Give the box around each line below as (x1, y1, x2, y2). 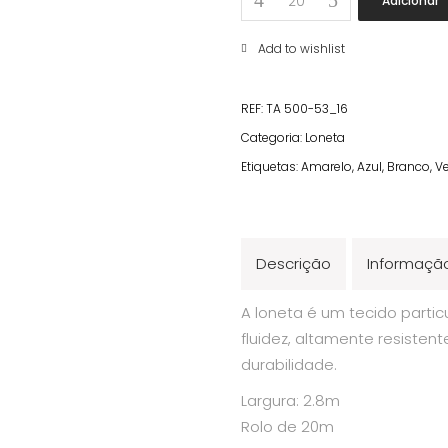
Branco (387, 157, 430, 175)
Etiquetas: (241, 157, 301, 175)
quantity (247, 60, 308, 81)
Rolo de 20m (241, 415, 334, 437)
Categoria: (241, 128, 305, 146)
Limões (247, 34, 299, 55)
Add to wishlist (258, 39, 345, 57)
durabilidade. (241, 353, 337, 375)
